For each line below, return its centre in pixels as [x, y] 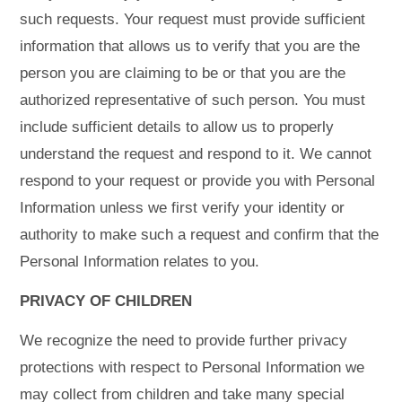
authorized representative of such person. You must [193, 100]
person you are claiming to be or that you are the [183, 73]
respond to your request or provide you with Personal [198, 180]
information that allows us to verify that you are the [190, 46]
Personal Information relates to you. [140, 261]
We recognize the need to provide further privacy [184, 341]
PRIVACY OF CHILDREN [106, 301]
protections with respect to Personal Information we [192, 368]
